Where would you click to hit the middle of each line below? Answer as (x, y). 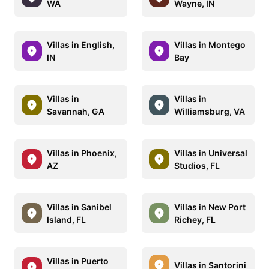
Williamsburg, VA (210, 111)
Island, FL (66, 219)
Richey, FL (195, 219)
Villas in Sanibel (79, 207)
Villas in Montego (210, 45)
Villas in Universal (211, 153)
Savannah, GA (76, 111)
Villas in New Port (210, 207)
